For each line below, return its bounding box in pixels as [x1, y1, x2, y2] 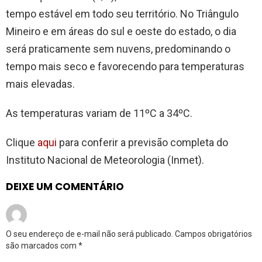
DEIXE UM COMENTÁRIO [6, 180, 124, 194]
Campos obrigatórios [175, 229, 252, 239]
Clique [6, 136, 37, 149]
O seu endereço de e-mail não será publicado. [6, 229, 173, 239]
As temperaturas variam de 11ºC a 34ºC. [6, 107, 192, 119]
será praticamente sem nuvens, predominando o [6, 43, 230, 55]
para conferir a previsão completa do [57, 136, 228, 149]
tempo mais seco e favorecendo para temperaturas [6, 60, 244, 73]
